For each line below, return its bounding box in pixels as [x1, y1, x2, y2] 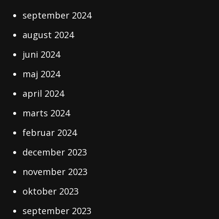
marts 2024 [22, 107, 70, 119]
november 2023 [22, 166, 88, 177]
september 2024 [22, 9, 92, 21]
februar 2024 [22, 127, 77, 138]
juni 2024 [22, 48, 61, 60]
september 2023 [22, 205, 92, 217]
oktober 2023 [22, 185, 79, 197]
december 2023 [22, 146, 88, 158]
